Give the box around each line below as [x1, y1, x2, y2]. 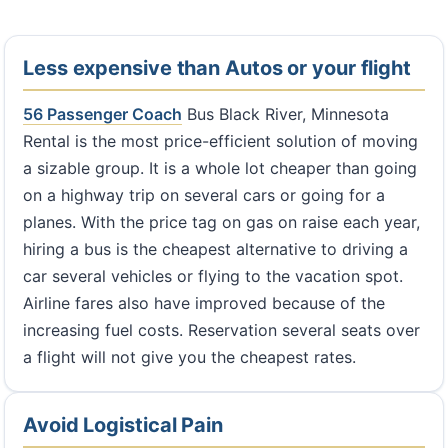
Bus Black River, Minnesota [182, 104, 389, 124]
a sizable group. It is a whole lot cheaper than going [23, 158, 417, 178]
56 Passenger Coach [23, 104, 182, 124]
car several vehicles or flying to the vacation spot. [23, 266, 403, 286]
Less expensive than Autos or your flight [23, 56, 411, 80]
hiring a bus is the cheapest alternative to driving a [23, 239, 408, 259]
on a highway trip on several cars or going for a [23, 185, 385, 205]
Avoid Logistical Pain [23, 413, 223, 437]
